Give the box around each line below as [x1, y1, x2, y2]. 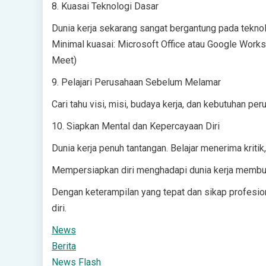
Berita [52, 240, 76, 252]
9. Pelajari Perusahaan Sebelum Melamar [52, 77, 221, 88]
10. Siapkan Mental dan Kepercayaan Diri [52, 121, 220, 132]
